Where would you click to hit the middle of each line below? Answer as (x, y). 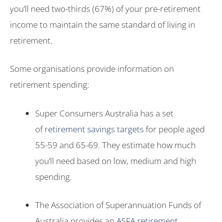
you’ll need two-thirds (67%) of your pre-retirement (105, 8)
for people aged (174, 129)
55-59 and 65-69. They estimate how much (115, 145)
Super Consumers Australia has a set (104, 113)
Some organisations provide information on (92, 69)
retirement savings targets (94, 129)
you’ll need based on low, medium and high (116, 161)
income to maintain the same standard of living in (103, 24)
